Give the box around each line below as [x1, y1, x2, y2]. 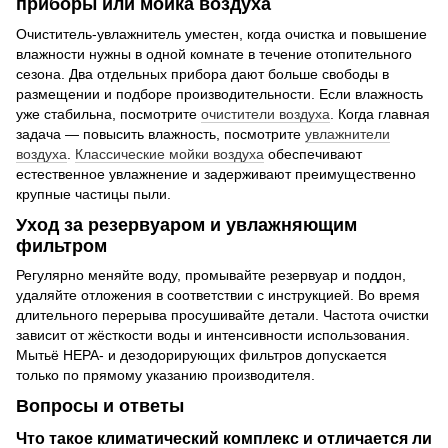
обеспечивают [264, 145, 362, 162]
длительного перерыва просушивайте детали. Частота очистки [16, 307, 429, 324]
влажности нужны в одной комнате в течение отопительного [16, 45, 412, 62]
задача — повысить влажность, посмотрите [16, 125, 305, 142]
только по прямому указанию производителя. [16, 367, 315, 384]
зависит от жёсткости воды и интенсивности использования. [16, 327, 410, 344]
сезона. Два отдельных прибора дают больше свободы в [16, 65, 389, 82]
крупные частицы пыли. [16, 185, 171, 202]
